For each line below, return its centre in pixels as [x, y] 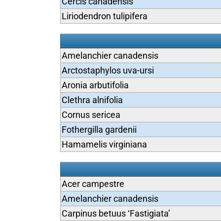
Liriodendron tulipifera [104, 16]
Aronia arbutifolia [95, 85]
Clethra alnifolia [92, 100]
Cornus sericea [91, 115]
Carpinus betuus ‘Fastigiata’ [116, 213]
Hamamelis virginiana [104, 144]
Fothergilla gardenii [99, 129]
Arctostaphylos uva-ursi [108, 70]
